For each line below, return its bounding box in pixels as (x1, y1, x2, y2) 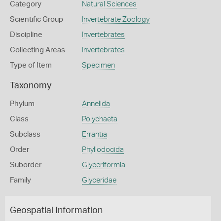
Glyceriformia (81, 161, 125, 169)
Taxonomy (10, 81, 51, 90)
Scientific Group (10, 16, 63, 23)
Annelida (81, 100, 110, 108)
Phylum (10, 100, 35, 108)
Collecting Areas (10, 46, 65, 54)
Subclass (10, 131, 40, 138)
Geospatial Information (10, 206, 103, 215)
